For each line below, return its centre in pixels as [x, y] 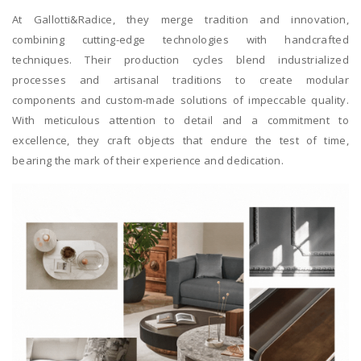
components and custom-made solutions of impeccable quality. [180, 100]
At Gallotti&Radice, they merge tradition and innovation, [180, 19]
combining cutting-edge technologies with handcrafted [180, 39]
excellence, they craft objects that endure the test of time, [180, 140]
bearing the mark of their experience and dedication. [148, 160]
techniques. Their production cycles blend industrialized [180, 59]
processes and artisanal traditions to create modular [180, 79]
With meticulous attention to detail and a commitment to [180, 120]
